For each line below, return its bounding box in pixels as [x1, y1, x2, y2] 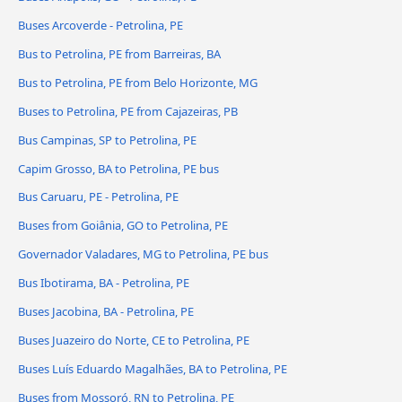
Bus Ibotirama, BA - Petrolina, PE [18, 275, 189, 292]
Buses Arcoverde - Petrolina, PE [18, 16, 183, 33]
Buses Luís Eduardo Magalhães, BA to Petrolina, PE [18, 361, 287, 378]
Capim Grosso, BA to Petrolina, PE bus [18, 160, 219, 177]
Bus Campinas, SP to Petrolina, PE [18, 131, 197, 148]
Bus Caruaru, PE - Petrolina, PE [18, 188, 179, 205]
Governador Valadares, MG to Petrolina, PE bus [18, 246, 268, 263]
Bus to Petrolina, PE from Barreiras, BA [18, 45, 221, 62]
